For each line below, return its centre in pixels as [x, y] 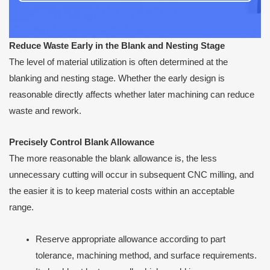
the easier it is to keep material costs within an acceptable [122, 191]
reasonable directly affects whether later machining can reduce [132, 94]
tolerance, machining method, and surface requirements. [146, 255]
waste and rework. [45, 111]
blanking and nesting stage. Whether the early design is [117, 78]
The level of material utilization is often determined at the [118, 62]
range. [21, 208]
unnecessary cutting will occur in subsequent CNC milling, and [131, 175]
